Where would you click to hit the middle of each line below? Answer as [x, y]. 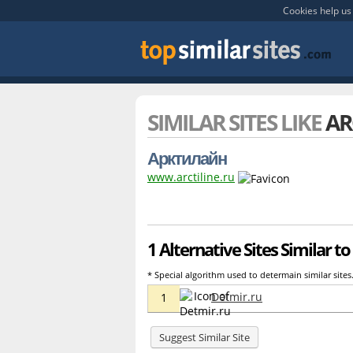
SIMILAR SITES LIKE [236, 122]
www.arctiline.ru [191, 177]
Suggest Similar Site [204, 337]
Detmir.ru [237, 296]
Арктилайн [187, 158]
